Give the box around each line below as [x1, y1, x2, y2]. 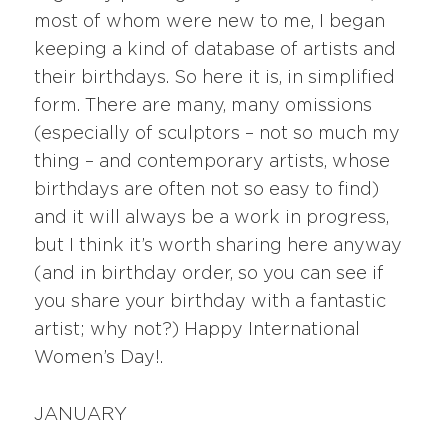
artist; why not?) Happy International [34, 321, 361, 340]
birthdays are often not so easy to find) [34, 181, 380, 200]
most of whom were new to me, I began [34, 13, 386, 32]
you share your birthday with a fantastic [34, 293, 387, 312]
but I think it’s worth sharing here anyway [34, 237, 403, 256]
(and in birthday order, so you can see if [34, 265, 385, 284]
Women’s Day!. [34, 349, 164, 368]
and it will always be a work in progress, [34, 209, 390, 228]
